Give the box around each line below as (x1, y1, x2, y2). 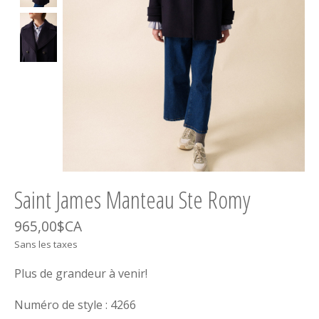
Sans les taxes (14, 238, 78, 251)
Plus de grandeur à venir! (14, 266, 147, 282)
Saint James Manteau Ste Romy (14, 184, 251, 216)
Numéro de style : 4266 (14, 297, 136, 313)
